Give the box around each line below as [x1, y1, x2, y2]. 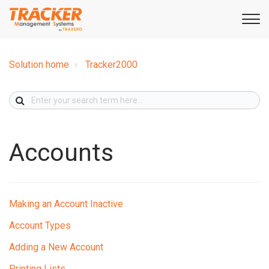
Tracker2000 [85, 58, 138, 70]
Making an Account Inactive [9, 198, 123, 210]
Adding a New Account [9, 241, 103, 253]
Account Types [9, 219, 71, 231]
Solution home [9, 58, 69, 70]
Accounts [9, 138, 113, 167]
